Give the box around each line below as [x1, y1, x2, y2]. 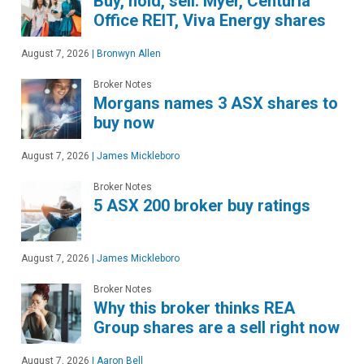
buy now [93, 112, 154, 132]
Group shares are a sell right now [93, 317, 340, 337]
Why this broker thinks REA [93, 297, 295, 318]
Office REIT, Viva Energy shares [93, 10, 326, 30]
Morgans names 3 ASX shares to [93, 93, 338, 113]
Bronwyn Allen [94, 47, 161, 59]
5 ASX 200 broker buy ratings [93, 195, 310, 215]
